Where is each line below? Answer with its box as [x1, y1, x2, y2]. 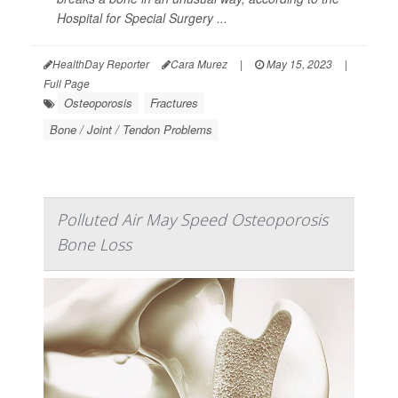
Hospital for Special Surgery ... [57, 8, 227, 27]
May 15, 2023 [264, 55, 332, 71]
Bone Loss [57, 233, 131, 255]
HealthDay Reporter [52, 55, 149, 71]
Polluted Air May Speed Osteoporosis [57, 208, 328, 230]
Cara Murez [171, 55, 227, 71]
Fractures [150, 93, 198, 111]
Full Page [44, 75, 90, 91]
